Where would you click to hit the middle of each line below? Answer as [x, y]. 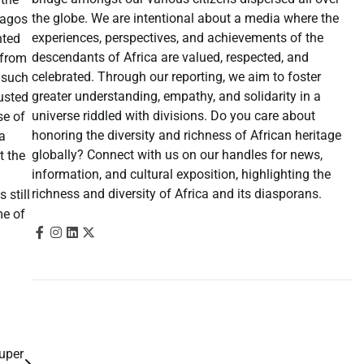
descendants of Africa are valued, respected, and [170, 57]
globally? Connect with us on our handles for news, [177, 154]
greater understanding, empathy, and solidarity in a [176, 96]
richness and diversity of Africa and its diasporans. [176, 193]
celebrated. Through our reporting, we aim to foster [176, 76]
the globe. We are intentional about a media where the [185, 18]
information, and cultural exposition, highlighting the [181, 174]
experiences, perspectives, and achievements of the [177, 37]
